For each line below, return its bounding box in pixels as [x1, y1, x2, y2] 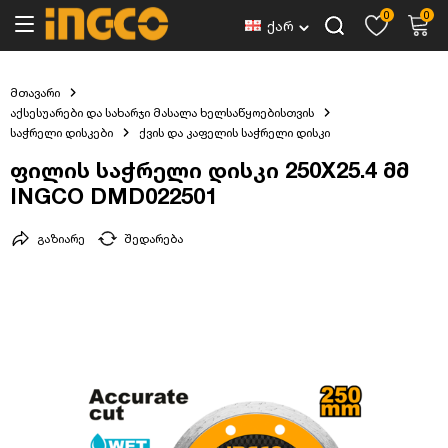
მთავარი [10, 85, 60, 100]
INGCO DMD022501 [10, 183, 217, 209]
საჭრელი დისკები [10, 125, 113, 140]
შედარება [124, 231, 183, 247]
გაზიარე [37, 231, 85, 247]
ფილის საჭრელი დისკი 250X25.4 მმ [10, 157, 409, 183]
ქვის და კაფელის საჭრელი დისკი [138, 125, 330, 140]
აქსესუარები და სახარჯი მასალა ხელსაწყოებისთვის [10, 105, 314, 120]
